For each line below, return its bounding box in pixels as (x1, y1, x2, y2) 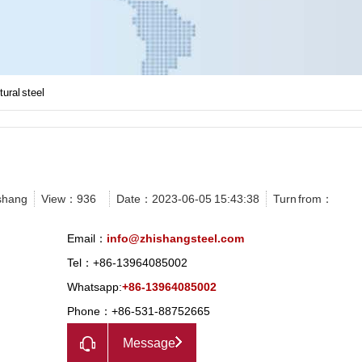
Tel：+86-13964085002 (67, 256, 188, 269)
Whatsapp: (67, 280, 123, 293)
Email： (67, 232, 107, 245)
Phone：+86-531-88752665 (67, 305, 211, 318)
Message (123, 336, 176, 350)
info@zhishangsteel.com (107, 232, 245, 245)
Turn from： (272, 192, 333, 205)
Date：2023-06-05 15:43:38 (116, 192, 259, 205)
